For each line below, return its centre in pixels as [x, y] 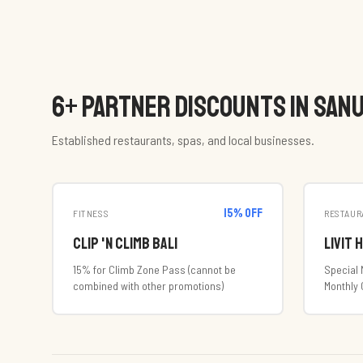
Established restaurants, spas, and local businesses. [183, 140]
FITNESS [91, 213]
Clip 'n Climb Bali [125, 243]
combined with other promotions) [148, 286]
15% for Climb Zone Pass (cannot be [154, 269]
